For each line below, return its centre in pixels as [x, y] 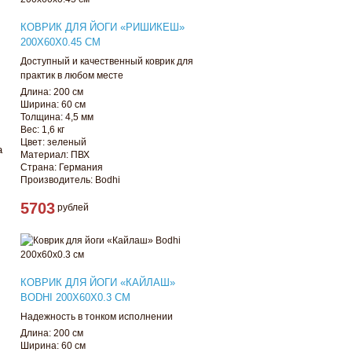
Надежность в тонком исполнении [97, 316]
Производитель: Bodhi [70, 180]
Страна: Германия [62, 167]
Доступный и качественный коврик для [107, 61]
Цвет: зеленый [55, 142]
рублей [72, 207]
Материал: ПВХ [55, 154]
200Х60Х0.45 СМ [60, 42]
